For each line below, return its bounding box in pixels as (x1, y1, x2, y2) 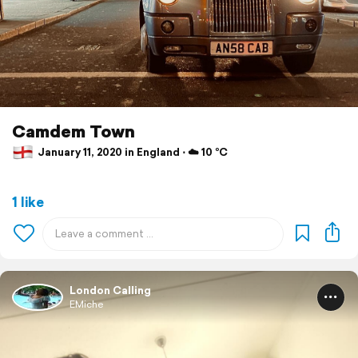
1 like (12, 191, 44, 212)
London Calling (70, 282, 151, 298)
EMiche (70, 296, 104, 311)
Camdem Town (12, 118, 135, 143)
